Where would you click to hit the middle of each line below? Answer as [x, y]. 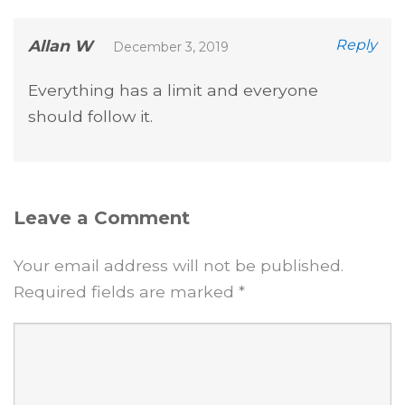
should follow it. [90, 117]
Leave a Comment [102, 218]
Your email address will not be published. [179, 266]
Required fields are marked [126, 292]
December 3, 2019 [170, 47]
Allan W [60, 46]
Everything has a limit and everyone [173, 90]
